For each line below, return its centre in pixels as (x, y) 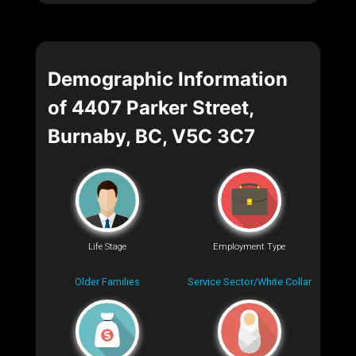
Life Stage (107, 246)
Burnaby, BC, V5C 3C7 (151, 137)
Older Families (107, 282)
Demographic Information (168, 79)
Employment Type (249, 246)
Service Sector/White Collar (249, 282)
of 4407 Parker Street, (151, 108)
